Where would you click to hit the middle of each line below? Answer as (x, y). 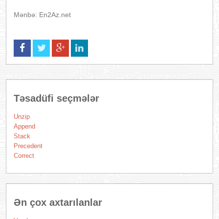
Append (24, 126)
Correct (24, 156)
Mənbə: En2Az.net (42, 15)
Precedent (28, 146)
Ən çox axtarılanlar (58, 202)
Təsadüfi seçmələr (56, 98)
